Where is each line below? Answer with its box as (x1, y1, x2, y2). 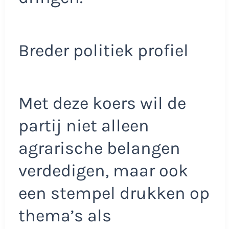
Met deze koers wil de (18, 93, 186, 114)
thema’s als (18, 205, 111, 226)
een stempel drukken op (18, 183, 210, 204)
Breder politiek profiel (18, 40, 189, 61)
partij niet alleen (18, 116, 149, 136)
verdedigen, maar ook (18, 161, 188, 181)
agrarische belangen (18, 138, 180, 159)
